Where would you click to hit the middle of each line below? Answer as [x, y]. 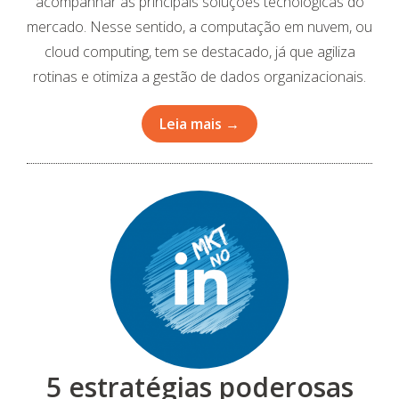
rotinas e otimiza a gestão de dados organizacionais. [199, 77]
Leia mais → [199, 124]
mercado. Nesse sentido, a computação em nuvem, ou [199, 27]
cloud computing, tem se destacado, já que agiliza [199, 52]
